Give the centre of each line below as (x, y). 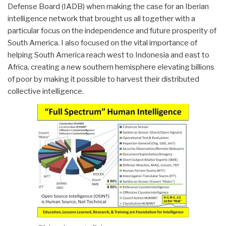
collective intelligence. (46, 91)
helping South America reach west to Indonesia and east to (108, 55)
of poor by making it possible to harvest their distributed (103, 79)
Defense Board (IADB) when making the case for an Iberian (108, 6)
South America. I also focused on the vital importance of (102, 43)
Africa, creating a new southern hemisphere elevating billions (111, 67)
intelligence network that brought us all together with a (101, 18)
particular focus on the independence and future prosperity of (112, 31)
